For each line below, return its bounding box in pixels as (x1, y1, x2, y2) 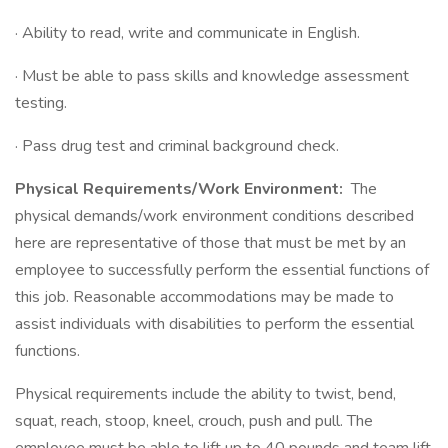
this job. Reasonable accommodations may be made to (15, 286, 394, 308)
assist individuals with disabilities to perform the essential (15, 313, 414, 335)
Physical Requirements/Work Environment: (15, 178, 347, 200)
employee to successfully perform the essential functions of (15, 259, 429, 281)
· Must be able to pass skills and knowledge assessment (15, 65, 409, 87)
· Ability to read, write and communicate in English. (15, 22, 360, 44)
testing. (15, 92, 67, 114)
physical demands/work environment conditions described (15, 205, 414, 227)
